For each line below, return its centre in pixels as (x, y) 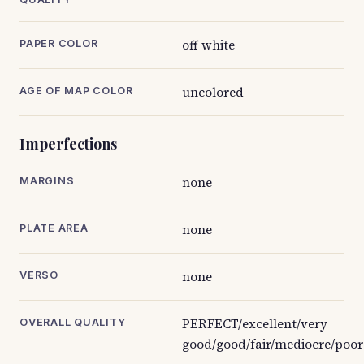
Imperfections (68, 144)
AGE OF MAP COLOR (76, 91)
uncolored (213, 92)
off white (208, 45)
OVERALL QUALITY (73, 322)
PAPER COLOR (59, 43)
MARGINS (47, 181)
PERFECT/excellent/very (255, 324)
